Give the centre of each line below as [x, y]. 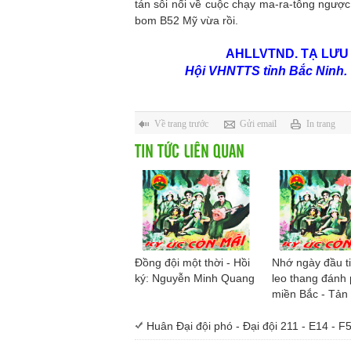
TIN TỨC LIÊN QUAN [190, 150]
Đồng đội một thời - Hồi [192, 262]
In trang [321, 124]
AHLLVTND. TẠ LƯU [287, 54]
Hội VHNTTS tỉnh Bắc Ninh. [241, 71]
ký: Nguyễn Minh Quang [195, 278]
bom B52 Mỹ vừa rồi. [186, 20]
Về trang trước [181, 124]
